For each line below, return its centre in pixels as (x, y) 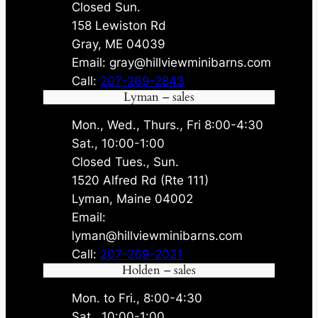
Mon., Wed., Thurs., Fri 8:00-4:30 (168, 125)
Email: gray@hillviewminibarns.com (172, 62)
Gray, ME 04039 (119, 44)
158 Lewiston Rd (119, 25)
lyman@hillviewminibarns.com (158, 235)
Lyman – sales (159, 97)
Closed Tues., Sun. (126, 161)
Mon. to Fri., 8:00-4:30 (137, 298)
